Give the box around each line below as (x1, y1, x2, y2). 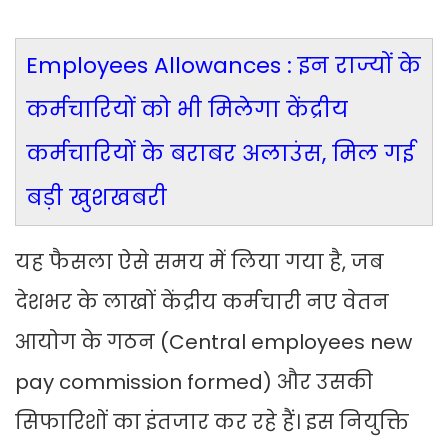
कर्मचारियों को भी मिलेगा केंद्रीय (26, 94, 348, 126)
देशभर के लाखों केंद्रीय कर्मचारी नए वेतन (15, 288, 389, 317)
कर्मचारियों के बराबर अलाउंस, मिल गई (26, 138, 415, 170)
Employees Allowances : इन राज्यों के (26, 50, 421, 82)
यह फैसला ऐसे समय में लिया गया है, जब (15, 248, 384, 277)
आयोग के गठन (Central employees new (15, 328, 412, 357)
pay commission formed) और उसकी (15, 368, 373, 397)
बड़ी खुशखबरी (26, 182, 167, 214)
